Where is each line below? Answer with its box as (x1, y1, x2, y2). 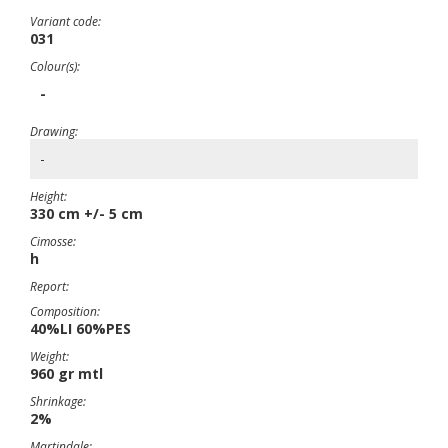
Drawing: (30, 123, 78, 140)
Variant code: (30, 13, 101, 30)
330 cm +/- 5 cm (30, 204, 143, 223)
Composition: (30, 303, 100, 320)
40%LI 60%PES (30, 319, 131, 338)
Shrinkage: (30, 393, 86, 410)
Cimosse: (30, 233, 76, 250)
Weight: (30, 348, 69, 365)
